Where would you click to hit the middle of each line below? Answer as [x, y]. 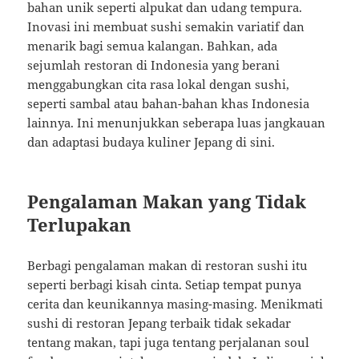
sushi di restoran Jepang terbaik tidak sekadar [159, 323]
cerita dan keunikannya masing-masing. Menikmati [175, 304]
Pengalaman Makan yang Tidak [167, 202]
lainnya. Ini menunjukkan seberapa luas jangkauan [177, 123]
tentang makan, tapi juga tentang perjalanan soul [169, 343]
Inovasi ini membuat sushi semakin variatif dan [166, 27]
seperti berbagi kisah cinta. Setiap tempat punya [165, 285]
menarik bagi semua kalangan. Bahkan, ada [153, 46]
